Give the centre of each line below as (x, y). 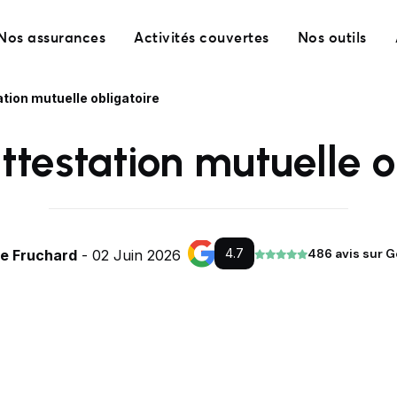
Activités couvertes (202, 38)
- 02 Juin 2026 (129, 256)
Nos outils (332, 38)
